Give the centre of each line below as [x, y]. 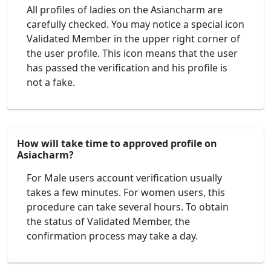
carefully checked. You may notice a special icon [135, 24]
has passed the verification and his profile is [127, 68]
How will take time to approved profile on [117, 144]
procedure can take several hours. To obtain [128, 207]
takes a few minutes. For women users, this [126, 193]
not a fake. [51, 83]
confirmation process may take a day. [112, 236]
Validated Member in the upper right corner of [133, 39]
